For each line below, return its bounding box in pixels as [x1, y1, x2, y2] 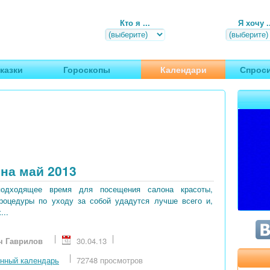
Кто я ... [120, 17, 150, 28]
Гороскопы [63, 63, 110, 75]
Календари [160, 63, 207, 75]
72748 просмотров [77, 254, 143, 266]
